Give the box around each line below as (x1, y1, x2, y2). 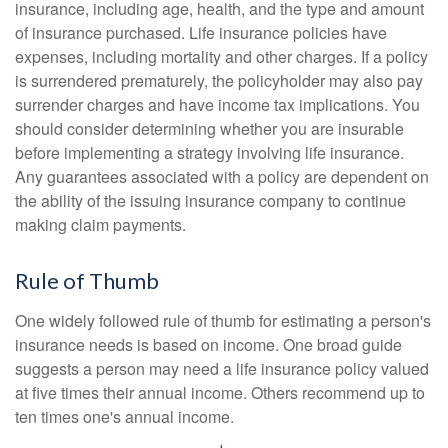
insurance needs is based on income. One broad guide (15, 333, 402, 357)
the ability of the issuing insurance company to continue (15, 189, 406, 213)
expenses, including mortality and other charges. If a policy (15, 45, 428, 69)
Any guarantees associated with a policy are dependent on (15, 165, 429, 189)
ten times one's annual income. (15, 405, 234, 429)
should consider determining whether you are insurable (15, 117, 404, 141)
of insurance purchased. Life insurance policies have (15, 21, 387, 45)
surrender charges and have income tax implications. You (15, 93, 420, 117)
